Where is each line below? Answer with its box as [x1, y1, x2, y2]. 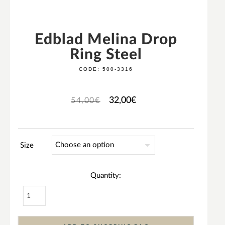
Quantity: [90, 172, 122, 180]
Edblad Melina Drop [34, 32, 177, 48]
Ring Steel [69, 47, 142, 63]
